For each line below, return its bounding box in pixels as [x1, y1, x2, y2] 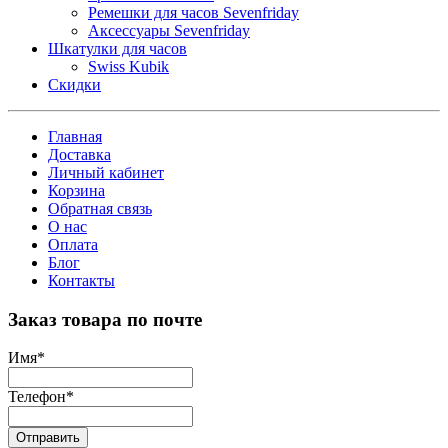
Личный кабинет [48, 163, 164, 181]
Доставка [48, 145, 111, 163]
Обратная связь [48, 199, 152, 217]
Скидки [48, 75, 101, 93]
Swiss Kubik [88, 57, 169, 75]
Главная [48, 127, 102, 145]
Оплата [48, 235, 98, 253]
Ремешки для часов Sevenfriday [88, 3, 299, 21]
